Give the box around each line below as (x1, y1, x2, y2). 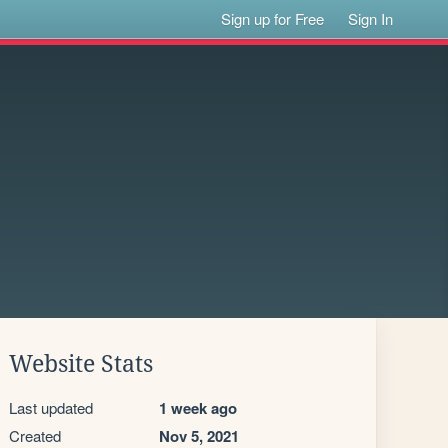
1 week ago (159, 397, 237, 419)
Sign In (348, 8, 394, 29)
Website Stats (9, 351, 153, 377)
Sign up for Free (221, 8, 325, 29)
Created (9, 425, 61, 446)
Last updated (9, 397, 93, 418)
